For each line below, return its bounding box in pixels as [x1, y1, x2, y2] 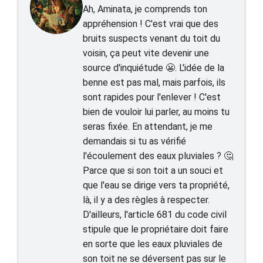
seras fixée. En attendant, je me [83, 121, 213, 132]
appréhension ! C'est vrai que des [83, 18, 218, 29]
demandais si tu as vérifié [83, 136, 186, 147]
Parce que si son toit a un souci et [83, 165, 223, 176]
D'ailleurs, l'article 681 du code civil [83, 209, 227, 220]
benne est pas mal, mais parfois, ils [83, 77, 225, 88]
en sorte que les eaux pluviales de [83, 238, 222, 249]
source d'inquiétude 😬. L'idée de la [83, 62, 224, 73]
